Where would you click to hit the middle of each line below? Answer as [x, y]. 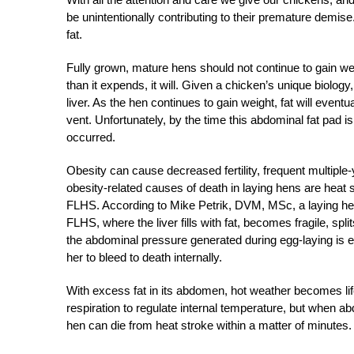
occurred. [91, 137]
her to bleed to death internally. [144, 257]
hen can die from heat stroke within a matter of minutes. [209, 325]
